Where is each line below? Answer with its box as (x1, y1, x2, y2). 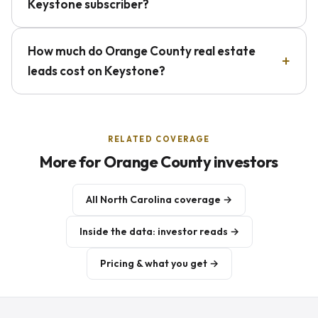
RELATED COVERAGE (108, 134, 210, 144)
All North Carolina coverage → (86, 193, 232, 206)
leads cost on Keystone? (28, 63, 165, 78)
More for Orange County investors (40, 152, 278, 172)
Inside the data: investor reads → (79, 225, 239, 238)
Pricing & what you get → (99, 257, 219, 270)
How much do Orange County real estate (28, 43, 256, 58)
